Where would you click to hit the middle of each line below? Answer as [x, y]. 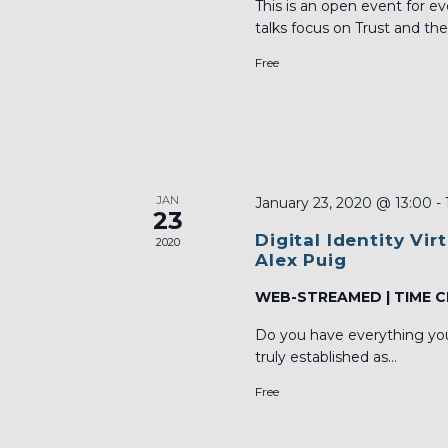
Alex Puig [300, 260]
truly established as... [325, 357]
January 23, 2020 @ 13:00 [343, 203]
